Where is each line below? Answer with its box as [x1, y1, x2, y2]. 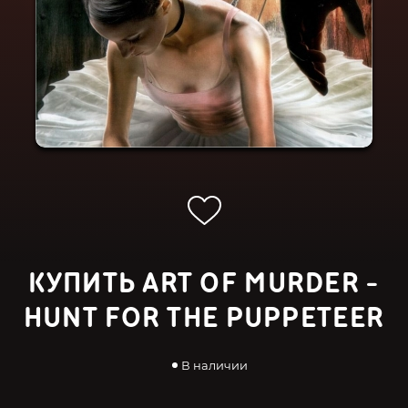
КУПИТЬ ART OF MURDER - [28, 266, 380, 301]
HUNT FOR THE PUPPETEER [23, 301, 385, 336]
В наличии [180, 358, 248, 372]
